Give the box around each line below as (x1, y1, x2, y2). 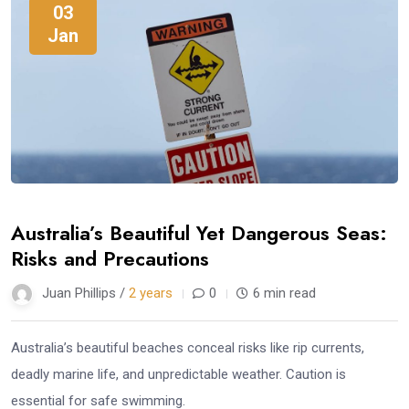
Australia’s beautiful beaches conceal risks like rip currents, (11, 339, 364, 356)
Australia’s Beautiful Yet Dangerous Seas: (11, 217, 387, 247)
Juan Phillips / (42, 284, 129, 301)
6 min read (253, 284, 316, 301)
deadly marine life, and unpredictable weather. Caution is (11, 365, 346, 383)
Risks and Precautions (11, 243, 209, 273)
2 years (129, 284, 173, 301)
